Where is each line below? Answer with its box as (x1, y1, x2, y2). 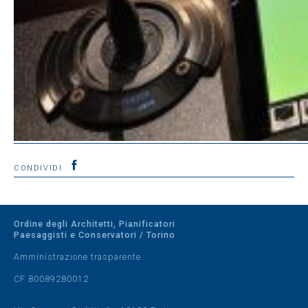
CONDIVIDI (14, 164, 66, 173)
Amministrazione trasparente (14, 252, 141, 262)
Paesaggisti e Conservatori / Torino (14, 230, 175, 240)
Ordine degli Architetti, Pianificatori (14, 219, 175, 229)
